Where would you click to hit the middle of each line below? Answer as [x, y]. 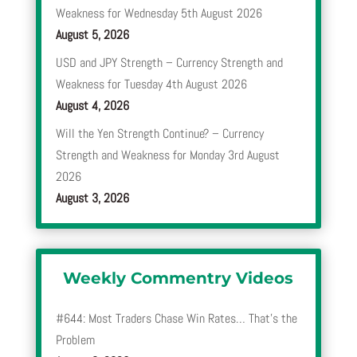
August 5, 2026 [92, 35]
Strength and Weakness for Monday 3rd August [167, 155]
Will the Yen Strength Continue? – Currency [159, 134]
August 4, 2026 [92, 106]
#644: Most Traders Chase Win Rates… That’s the [176, 319]
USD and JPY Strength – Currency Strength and [169, 63]
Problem [75, 340]
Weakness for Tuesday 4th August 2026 [151, 84]
